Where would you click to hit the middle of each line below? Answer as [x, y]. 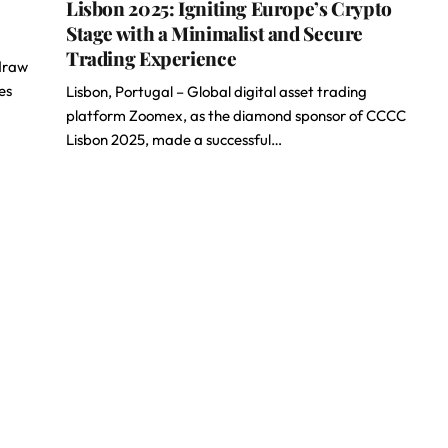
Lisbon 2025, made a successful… [174, 139]
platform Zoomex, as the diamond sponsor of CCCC [236, 115]
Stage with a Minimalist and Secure [215, 33]
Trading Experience [151, 58]
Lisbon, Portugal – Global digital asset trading [216, 91]
